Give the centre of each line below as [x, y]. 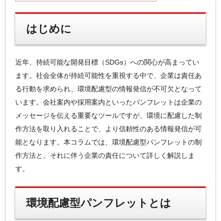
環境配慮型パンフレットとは [98, 203]
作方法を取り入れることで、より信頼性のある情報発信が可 [109, 129]
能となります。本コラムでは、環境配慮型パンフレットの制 [109, 142]
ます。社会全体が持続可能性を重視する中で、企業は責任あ [109, 75]
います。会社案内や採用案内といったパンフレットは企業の [109, 102]
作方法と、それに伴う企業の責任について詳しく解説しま [105, 155]
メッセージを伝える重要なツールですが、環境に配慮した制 [109, 115]
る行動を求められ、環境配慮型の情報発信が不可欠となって [109, 89]
